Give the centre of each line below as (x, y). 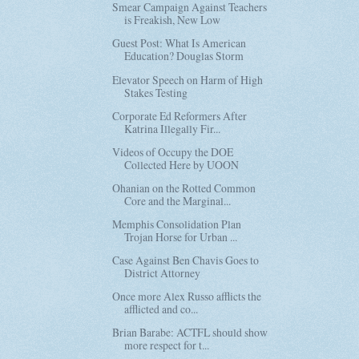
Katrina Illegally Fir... (173, 128)
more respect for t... (167, 345)
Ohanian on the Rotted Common (184, 188)
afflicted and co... (161, 309)
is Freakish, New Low (173, 20)
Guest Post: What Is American (179, 43)
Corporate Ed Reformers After (180, 115)
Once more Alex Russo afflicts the (187, 296)
